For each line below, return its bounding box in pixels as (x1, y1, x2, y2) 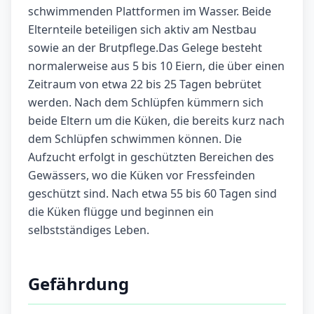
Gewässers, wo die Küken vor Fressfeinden (28, 168, 255, 184)
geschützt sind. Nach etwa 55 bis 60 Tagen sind (28, 186, 277, 202)
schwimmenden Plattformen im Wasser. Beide (28, 4, 271, 20)
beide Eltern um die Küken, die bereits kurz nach (28, 113, 285, 129)
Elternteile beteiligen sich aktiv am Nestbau (28, 22, 257, 38)
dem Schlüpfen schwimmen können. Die (28, 131, 242, 147)
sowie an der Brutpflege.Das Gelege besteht (28, 40, 262, 56)
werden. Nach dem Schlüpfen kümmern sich (28, 95, 264, 111)
